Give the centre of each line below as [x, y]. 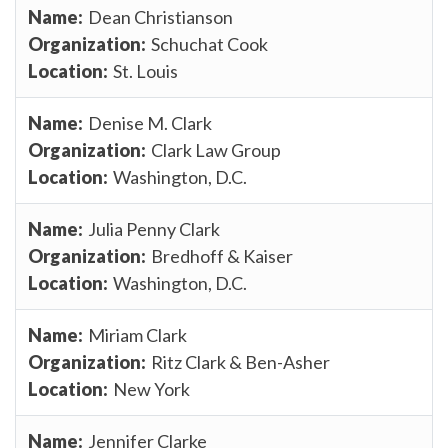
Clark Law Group [216, 149]
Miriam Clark [137, 334]
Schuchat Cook [209, 43]
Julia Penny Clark [154, 228]
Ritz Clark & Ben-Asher [240, 361]
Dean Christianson [160, 16]
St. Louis [145, 70]
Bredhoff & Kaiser [222, 255]
